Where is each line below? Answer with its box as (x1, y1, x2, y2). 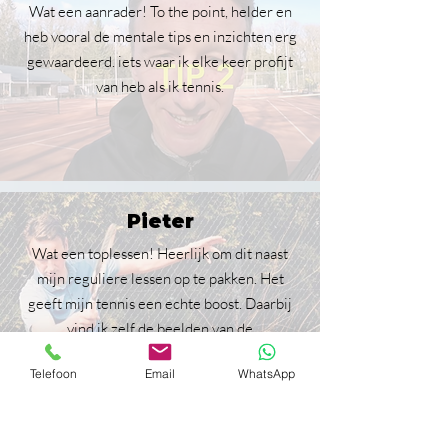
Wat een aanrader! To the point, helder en (28, 2, 292, 21)
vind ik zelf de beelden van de (67, 319, 253, 338)
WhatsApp (237, 365, 296, 381)
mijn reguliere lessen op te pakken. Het (36, 269, 284, 288)
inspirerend (214, 344, 292, 363)
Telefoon (29, 365, 78, 381)
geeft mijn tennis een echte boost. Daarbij (28, 294, 292, 313)
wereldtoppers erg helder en (28, 344, 215, 363)
